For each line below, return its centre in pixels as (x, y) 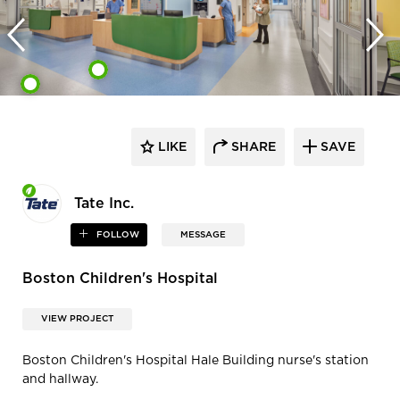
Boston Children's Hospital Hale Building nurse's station (196, 360)
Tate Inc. (104, 204)
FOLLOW (117, 235)
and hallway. (60, 379)
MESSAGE (204, 235)
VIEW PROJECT (77, 318)
